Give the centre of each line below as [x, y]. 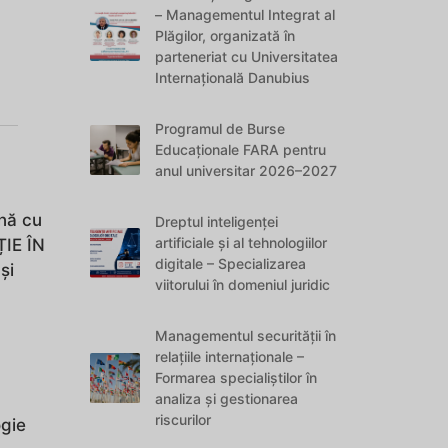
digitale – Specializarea [231, 263]
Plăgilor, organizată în [225, 35]
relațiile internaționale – [230, 356]
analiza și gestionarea [227, 398]
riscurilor [183, 419]
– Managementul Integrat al [245, 14]
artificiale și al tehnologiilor [241, 242]
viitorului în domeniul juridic [243, 284]
